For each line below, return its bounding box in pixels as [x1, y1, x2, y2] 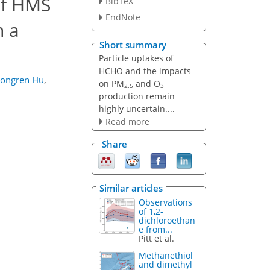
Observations [139, 196, 193, 208]
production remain [98, 90, 175, 102]
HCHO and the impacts [98, 64, 191, 77]
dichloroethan [139, 214, 196, 226]
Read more [105, 115, 149, 127]
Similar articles [99, 181, 163, 194]
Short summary [99, 38, 166, 51]
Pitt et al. [139, 232, 175, 244]
